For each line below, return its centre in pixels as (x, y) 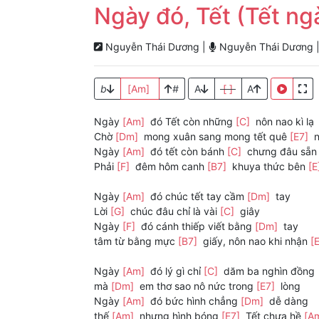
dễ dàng (287, 301)
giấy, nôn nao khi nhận (255, 241)
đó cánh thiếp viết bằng (197, 226)
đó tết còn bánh (187, 152)
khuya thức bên (269, 167)
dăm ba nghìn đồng (268, 271)
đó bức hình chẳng (194, 301)
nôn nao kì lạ (283, 122)
